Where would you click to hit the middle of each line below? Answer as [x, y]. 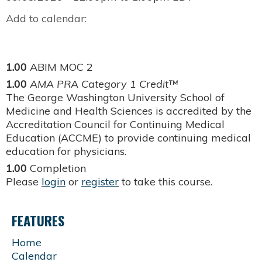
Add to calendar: [48, 19]
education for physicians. [66, 151]
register [100, 182]
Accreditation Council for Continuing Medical [115, 125]
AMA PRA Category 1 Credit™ [104, 84]
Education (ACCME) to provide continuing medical [128, 138]
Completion [58, 168]
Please [24, 182]
